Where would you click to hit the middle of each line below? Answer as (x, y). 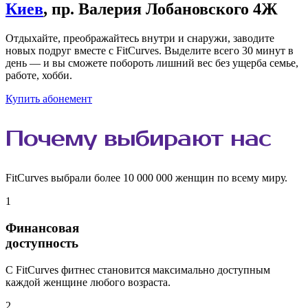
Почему (55, 138)
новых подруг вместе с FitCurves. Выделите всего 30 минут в (150, 51)
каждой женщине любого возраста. (88, 282)
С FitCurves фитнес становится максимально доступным (138, 269)
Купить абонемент (49, 99)
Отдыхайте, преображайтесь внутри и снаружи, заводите (140, 38)
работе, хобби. (39, 76)
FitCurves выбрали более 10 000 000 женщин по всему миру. (146, 178)
